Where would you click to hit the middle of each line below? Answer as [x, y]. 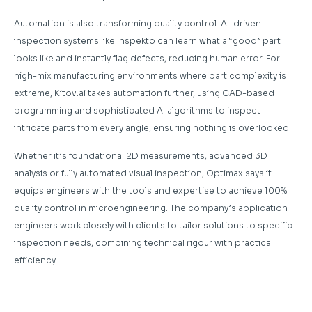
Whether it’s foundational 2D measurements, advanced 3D [141, 156]
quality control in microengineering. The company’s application [151, 208]
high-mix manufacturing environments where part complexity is [150, 76]
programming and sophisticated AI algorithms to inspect [137, 111]
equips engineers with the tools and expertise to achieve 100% [150, 191]
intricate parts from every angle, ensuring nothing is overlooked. [153, 128]
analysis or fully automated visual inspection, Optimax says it [143, 173]
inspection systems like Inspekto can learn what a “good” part [147, 41]
